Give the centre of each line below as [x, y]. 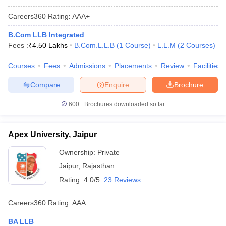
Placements [133, 66]
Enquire [117, 84]
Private [108, 152]
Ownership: [78, 152]
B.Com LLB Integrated [46, 35]
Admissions [87, 66]
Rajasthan [98, 166]
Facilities [207, 66]
